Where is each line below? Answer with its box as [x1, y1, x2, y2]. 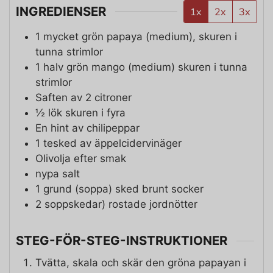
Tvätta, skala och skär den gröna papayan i [35, 256, 246, 269]
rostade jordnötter [108, 197, 197, 210]
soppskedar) [44, 197, 105, 210]
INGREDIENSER [16, 3, 106, 19]
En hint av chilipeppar [35, 121, 140, 134]
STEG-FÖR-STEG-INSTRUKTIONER [16, 233, 227, 249]
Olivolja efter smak [35, 152, 126, 165]
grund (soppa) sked [43, 182, 139, 195]
